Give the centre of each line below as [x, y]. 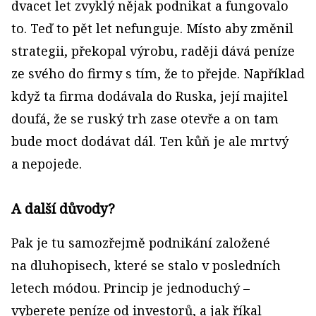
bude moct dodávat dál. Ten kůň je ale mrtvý [150, 141]
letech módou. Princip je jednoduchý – [130, 288]
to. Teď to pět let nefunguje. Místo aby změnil [152, 28]
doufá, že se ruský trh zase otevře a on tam [145, 119]
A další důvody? [63, 208]
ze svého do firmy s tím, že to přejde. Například [158, 73]
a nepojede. [47, 164]
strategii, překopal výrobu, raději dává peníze [153, 51]
